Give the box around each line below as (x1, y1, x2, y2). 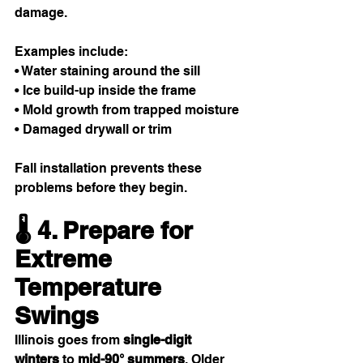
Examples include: (15, 44, 128, 60)
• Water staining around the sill (15, 63, 200, 79)
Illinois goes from (15, 332, 123, 348)
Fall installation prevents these (15, 160, 205, 177)
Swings (15, 301, 99, 331)
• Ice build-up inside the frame (15, 83, 196, 99)
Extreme (15, 244, 118, 274)
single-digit (123, 332, 194, 348)
